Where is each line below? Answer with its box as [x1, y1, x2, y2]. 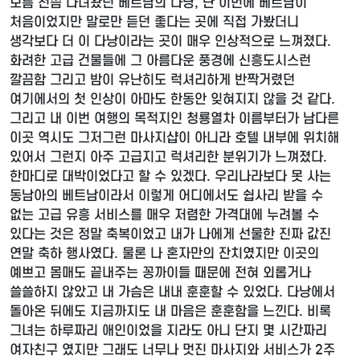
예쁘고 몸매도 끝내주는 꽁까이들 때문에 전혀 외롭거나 [10, 264, 311, 282]
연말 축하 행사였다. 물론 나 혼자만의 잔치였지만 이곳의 [10, 245, 319, 263]
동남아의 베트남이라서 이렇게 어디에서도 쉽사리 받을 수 [10, 187, 323, 205]
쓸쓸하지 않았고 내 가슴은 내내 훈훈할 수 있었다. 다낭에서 [10, 284, 335, 301]
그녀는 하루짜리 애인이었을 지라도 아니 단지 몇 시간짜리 [10, 322, 327, 340]
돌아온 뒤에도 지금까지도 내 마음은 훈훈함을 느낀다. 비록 [10, 303, 331, 321]
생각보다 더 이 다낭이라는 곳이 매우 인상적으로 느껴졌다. [10, 33, 331, 51]
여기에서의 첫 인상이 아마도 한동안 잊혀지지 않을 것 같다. [10, 91, 335, 108]
